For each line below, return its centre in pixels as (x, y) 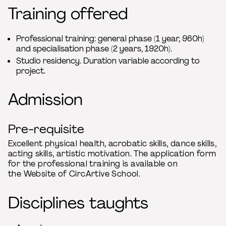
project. (31, 71)
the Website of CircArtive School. (74, 174)
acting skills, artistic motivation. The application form (112, 154)
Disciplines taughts (78, 203)
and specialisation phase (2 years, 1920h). (94, 48)
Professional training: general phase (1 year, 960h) (110, 38)
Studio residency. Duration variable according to (108, 61)
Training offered (68, 13)
